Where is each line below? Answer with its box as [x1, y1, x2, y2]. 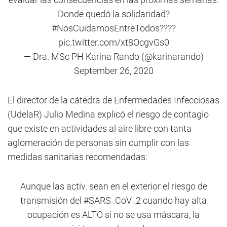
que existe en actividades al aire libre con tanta [8, 123, 192, 134]
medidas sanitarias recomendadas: [8, 152, 147, 162]
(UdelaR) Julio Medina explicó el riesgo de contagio [8, 109, 209, 120]
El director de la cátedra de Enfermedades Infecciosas [8, 95, 219, 105]
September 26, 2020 [73, 65, 154, 76]
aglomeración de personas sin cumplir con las [8, 137, 189, 148]
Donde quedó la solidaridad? [57, 9, 170, 19]
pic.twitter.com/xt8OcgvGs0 [58, 37, 169, 48]
